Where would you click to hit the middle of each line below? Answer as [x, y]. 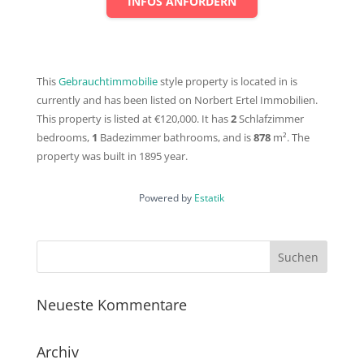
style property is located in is [227, 82]
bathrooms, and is [207, 138]
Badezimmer [130, 138]
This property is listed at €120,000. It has [133, 119]
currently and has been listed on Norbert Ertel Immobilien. [177, 100]
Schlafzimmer [271, 119]
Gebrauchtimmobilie [108, 82]
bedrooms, [64, 138]
